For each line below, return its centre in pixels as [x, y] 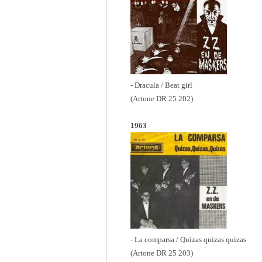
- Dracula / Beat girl [161, 85]
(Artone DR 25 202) [162, 99]
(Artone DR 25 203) [162, 253]
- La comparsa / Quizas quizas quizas [188, 239]
